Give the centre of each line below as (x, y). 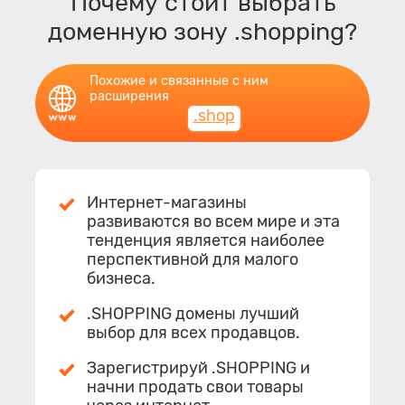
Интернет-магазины (167, 202)
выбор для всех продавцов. (193, 332)
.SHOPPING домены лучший (193, 313)
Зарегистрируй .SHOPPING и (198, 367)
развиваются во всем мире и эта (213, 221)
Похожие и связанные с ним (179, 80)
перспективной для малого (193, 259)
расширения (129, 96)
